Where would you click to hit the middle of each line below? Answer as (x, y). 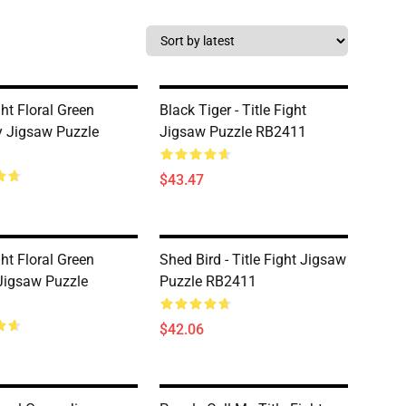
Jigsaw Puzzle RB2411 (233, 132)
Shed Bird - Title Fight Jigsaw (253, 260)
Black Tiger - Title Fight (233, 110)
